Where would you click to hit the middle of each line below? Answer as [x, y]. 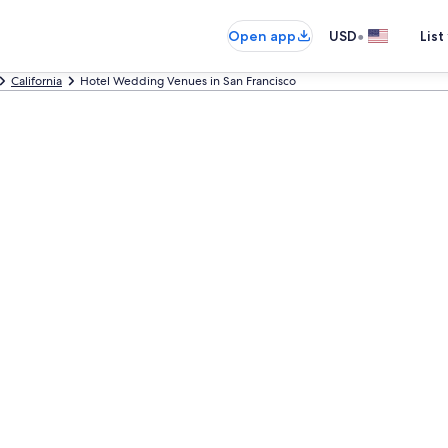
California [36, 81]
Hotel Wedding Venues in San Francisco [188, 81]
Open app [262, 36]
